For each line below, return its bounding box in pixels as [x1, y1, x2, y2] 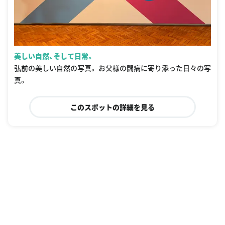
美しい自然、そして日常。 [14, 50, 94, 61]
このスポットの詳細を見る [70, 101, 155, 112]
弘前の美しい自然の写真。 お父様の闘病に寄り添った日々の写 [14, 62, 211, 73]
